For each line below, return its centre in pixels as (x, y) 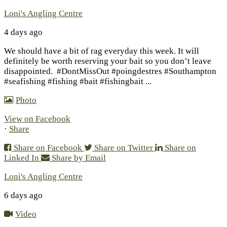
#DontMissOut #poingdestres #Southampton (136, 71)
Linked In (22, 158)
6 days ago (23, 195)
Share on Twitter (124, 147)
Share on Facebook (48, 147)
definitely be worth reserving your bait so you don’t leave (108, 61)
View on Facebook (37, 119)
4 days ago (23, 32)
